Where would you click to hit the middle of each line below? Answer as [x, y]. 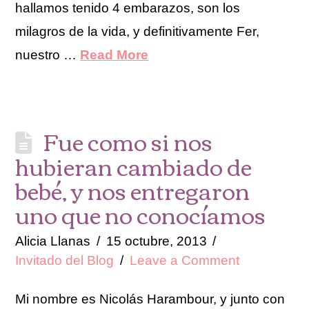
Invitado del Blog [65, 261]
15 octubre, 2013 [156, 241]
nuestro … [48, 55]
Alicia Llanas [53, 241]
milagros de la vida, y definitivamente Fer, [138, 32]
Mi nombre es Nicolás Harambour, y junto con [150, 299]
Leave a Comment [184, 261]
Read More [114, 55]
